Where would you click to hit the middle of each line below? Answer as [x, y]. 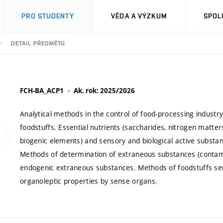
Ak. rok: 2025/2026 [104, 91]
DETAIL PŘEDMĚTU [38, 43]
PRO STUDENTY [48, 16]
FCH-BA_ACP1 [42, 91]
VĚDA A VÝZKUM [139, 16]
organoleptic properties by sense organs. [89, 181]
